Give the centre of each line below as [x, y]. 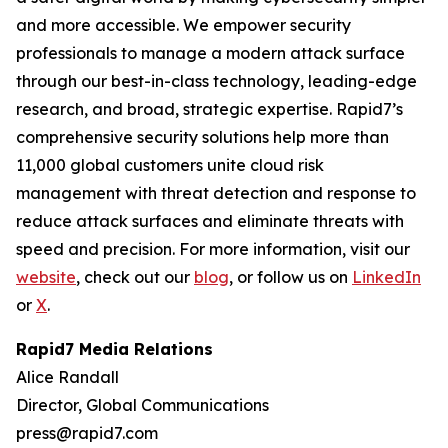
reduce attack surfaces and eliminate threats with [210, 221]
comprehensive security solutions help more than [202, 137]
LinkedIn [386, 277]
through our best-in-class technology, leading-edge [216, 81]
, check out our [135, 277]
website [46, 277]
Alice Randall [67, 377]
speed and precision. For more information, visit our [213, 249]
